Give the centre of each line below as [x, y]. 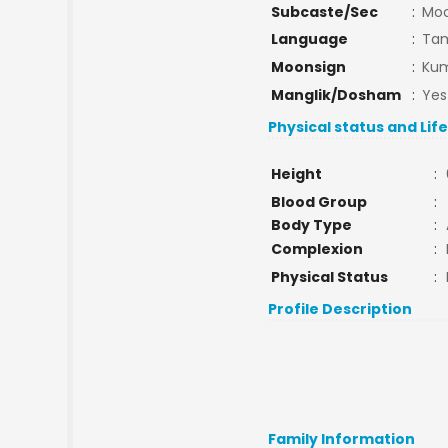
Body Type [311, 225]
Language [309, 39]
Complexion [316, 249]
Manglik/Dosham [335, 95]
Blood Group [318, 202]
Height [296, 174]
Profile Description [340, 309]
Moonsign [308, 67]
